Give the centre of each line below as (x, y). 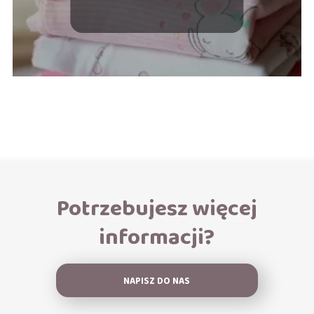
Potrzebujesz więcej (157, 209)
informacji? (157, 238)
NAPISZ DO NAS (157, 281)
